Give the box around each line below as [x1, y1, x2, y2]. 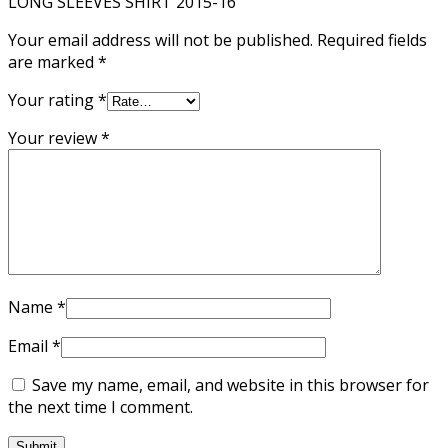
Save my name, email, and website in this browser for [32, 373, 429, 396]
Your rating [8, 88, 98, 111]
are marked [8, 50, 98, 73]
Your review [8, 126, 101, 149]
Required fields [317, 28, 427, 51]
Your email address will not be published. [8, 28, 313, 51]
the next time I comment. [8, 395, 193, 418]
